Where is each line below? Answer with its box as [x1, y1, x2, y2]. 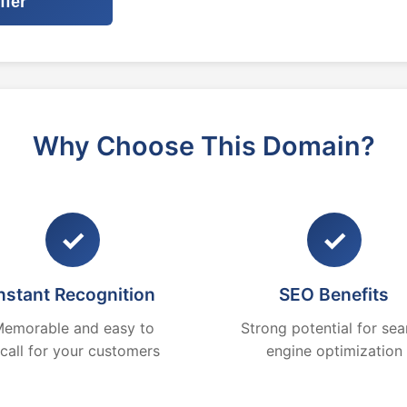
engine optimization [265, 342, 402, 360]
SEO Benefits [279, 283, 390, 305]
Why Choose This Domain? [32, 130, 375, 162]
